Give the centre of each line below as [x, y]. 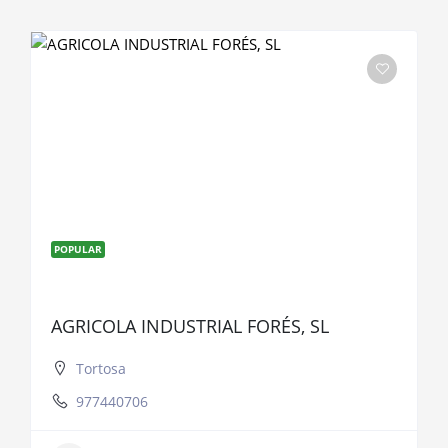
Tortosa [101, 368]
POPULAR [78, 248]
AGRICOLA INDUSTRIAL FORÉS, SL [190, 325]
